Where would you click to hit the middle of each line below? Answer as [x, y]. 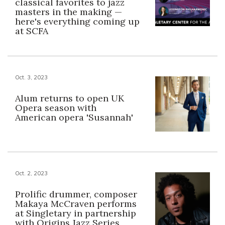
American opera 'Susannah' [74, 118]
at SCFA [32, 31]
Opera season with [56, 108]
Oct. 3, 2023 [31, 78]
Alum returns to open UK [70, 98]
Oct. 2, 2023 [31, 173]
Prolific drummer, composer [76, 194]
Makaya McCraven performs [76, 203]
